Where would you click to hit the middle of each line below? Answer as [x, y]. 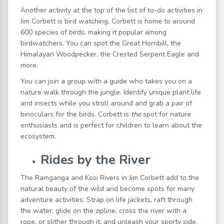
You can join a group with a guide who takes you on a [106, 81]
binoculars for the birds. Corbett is [76, 114]
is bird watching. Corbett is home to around [125, 21]
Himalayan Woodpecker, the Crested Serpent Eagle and [110, 54]
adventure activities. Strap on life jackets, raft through [106, 200]
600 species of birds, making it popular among [93, 32]
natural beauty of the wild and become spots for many [107, 189]
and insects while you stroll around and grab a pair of [106, 103]
